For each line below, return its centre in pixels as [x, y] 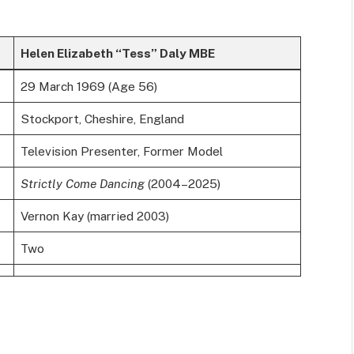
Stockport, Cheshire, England [102, 119]
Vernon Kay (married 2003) [94, 216]
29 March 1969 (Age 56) [88, 87]
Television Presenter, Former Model [121, 151]
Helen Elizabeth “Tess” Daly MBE [117, 53]
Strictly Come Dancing [82, 184]
